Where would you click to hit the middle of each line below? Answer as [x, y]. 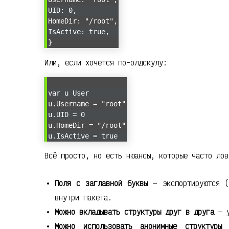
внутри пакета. [83, 198]
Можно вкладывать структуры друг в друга [134, 212]
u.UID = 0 [66, 114]
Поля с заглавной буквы [101, 184]
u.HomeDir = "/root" [87, 125]
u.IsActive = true [83, 136]
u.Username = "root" [87, 104]
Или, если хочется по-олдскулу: [106, 62]
